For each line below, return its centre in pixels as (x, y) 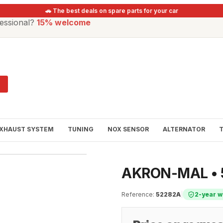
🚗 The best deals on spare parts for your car (111, 11)
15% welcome (64, 22)
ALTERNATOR (184, 129)
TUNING (81, 129)
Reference (137, 195)
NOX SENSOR (128, 129)
